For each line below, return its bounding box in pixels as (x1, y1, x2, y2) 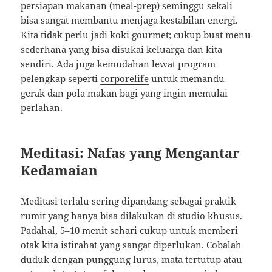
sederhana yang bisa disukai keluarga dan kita (21, 43, 223, 56)
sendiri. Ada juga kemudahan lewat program (21, 58, 216, 70)
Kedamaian (21, 161, 98, 180)
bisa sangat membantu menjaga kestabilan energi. (21, 14, 239, 27)
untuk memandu (149, 72, 225, 85)
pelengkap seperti (21, 72, 101, 85)
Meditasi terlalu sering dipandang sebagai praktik (21, 195, 237, 208)
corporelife (100, 72, 149, 85)
